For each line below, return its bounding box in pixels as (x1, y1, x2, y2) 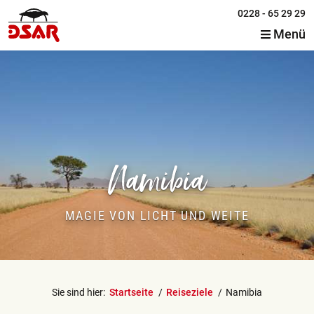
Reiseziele (166, 286, 213, 298)
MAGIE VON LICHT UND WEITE (64, 207, 250, 223)
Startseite (109, 286, 154, 298)
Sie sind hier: (52, 286, 106, 298)
